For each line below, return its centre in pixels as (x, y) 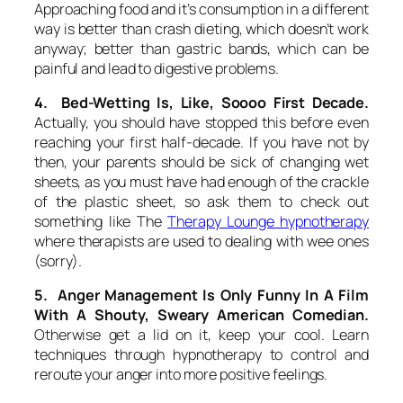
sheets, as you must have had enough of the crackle (201, 181)
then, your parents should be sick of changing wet (201, 161)
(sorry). (58, 260)
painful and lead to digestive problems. (157, 68)
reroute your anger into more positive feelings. (181, 375)
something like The (101, 221)
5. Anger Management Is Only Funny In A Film (201, 296)
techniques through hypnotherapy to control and (201, 355)
